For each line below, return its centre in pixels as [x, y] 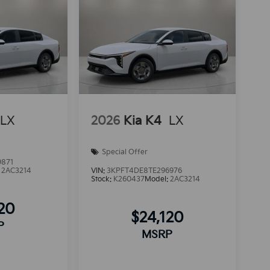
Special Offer [124, 152]
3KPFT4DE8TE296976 [144, 171]
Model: [157, 179]
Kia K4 [142, 121]
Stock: [102, 179]
